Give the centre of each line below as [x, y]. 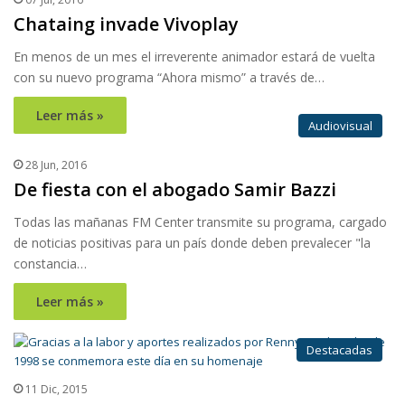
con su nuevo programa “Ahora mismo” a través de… [169, 78]
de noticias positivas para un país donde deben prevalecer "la [192, 243]
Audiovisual [340, 126]
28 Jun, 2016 [56, 165]
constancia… [50, 264]
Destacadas [339, 350]
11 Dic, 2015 [57, 390]
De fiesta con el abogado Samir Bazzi [175, 190]
